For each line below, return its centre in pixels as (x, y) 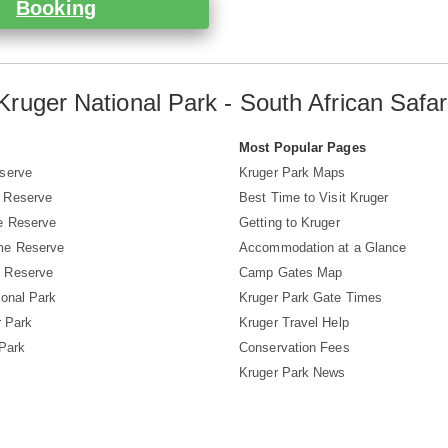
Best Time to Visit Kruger (314, 198)
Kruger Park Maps (292, 173)
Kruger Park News (292, 373)
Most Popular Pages (302, 148)
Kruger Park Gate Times (311, 298)
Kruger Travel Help (294, 323)
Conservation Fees (294, 348)
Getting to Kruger (289, 223)
